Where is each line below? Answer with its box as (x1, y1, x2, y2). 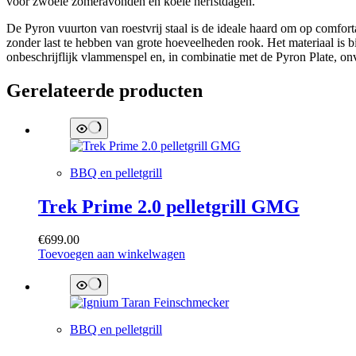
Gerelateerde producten (6, 79, 203, 101)
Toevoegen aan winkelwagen (38, 247, 185, 261)
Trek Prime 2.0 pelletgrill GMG (38, 195, 300, 217)
